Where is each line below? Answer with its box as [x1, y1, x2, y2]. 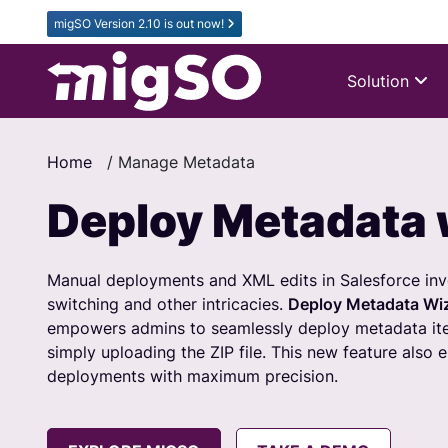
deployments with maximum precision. [47, 366, 338, 386]
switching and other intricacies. [47, 294, 288, 314]
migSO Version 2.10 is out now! [54, 16, 227, 31]
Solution [347, 71, 409, 91]
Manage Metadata [118, 152, 255, 172]
